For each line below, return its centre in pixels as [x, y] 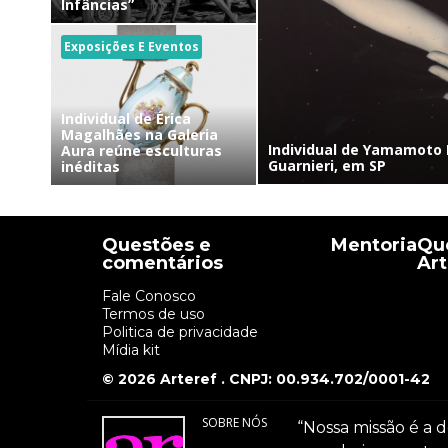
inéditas [90, 166]
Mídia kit [131, 349]
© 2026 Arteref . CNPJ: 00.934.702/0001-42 [266, 378]
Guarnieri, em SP [327, 166]
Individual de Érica [126, 118]
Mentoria [373, 244]
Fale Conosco [149, 295]
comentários [162, 262]
